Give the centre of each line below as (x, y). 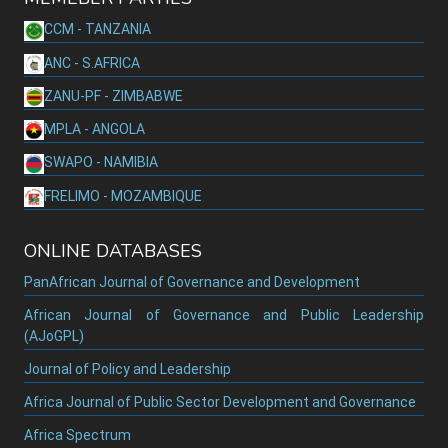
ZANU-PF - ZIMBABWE (113, 95)
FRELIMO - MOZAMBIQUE (123, 195)
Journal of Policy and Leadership (127, 369)
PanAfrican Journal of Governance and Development (192, 282)
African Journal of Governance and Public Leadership (224, 315)
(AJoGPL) (54, 336)
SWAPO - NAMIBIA (101, 162)
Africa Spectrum (77, 435)
